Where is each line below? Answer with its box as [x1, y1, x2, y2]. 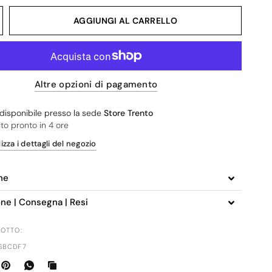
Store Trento [104, 107, 154, 118]
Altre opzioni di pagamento [34, 78, 158, 90]
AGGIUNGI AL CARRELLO [73, 15, 177, 26]
